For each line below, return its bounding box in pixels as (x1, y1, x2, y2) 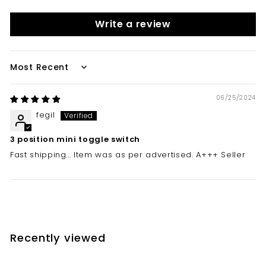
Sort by (9, 65, 43, 78)
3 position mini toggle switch (10, 133, 140, 145)
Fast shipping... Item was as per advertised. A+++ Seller (10, 148, 246, 160)
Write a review (95, 17, 171, 31)
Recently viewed (10, 230, 106, 245)
